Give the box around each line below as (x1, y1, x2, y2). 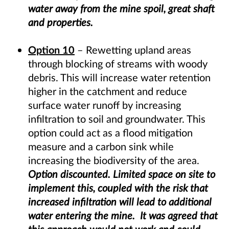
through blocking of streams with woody (28, 57, 208, 70)
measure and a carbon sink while (28, 140, 174, 153)
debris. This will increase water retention (28, 71, 211, 84)
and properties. (28, 16, 93, 29)
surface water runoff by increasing (28, 99, 181, 111)
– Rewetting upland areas (75, 43, 191, 56)
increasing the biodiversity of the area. (28, 154, 199, 167)
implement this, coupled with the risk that (28, 181, 208, 194)
